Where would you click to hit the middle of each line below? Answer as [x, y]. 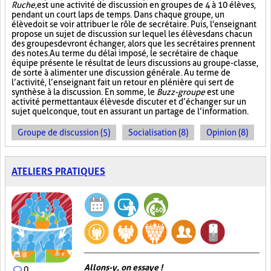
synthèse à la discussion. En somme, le [84, 92]
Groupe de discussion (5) [64, 132]
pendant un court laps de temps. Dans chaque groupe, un [118, 15]
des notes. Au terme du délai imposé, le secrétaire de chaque [125, 53]
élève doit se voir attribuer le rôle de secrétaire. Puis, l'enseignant [134, 24]
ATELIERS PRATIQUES [58, 171]
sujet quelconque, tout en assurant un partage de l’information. [130, 111]
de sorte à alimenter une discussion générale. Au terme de [121, 73]
